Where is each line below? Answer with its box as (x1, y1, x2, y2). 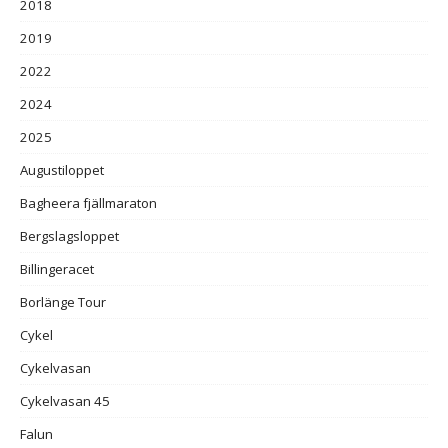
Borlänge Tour (20, 292, 106, 311)
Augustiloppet (20, 160, 104, 179)
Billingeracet (20, 259, 94, 278)
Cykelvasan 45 (20, 391, 110, 410)
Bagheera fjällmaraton (20, 193, 157, 212)
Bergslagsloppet (20, 226, 119, 245)
